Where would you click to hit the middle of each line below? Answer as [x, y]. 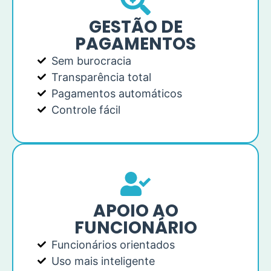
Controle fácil [86, 109]
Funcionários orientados [113, 244]
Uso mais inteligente [103, 261]
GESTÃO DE [135, 27]
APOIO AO [135, 211]
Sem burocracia [91, 60]
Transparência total [101, 77]
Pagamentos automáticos [116, 93]
